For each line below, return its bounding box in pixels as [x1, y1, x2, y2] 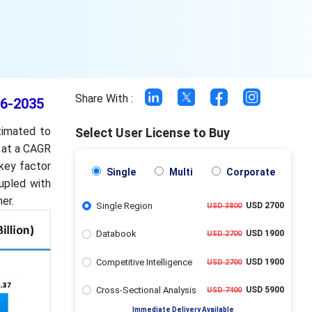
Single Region [95, 201, 153, 211]
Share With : [75, 92, 134, 106]
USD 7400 [207, 285, 242, 295]
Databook [95, 228, 136, 240]
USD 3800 [207, 201, 242, 210]
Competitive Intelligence [95, 256, 192, 267]
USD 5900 [242, 284, 284, 295]
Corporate [224, 166, 275, 178]
